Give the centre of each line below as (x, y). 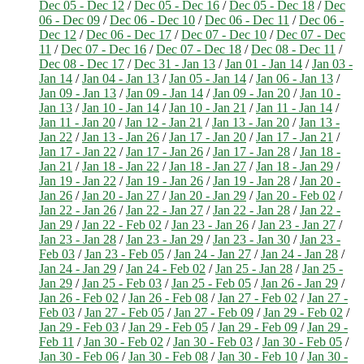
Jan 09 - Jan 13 (78, 93)
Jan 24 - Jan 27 (212, 253)
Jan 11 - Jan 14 (294, 107)
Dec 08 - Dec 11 (293, 49)
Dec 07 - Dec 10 (224, 34)
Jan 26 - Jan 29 (299, 283)
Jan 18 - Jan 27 (208, 166)
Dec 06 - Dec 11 (247, 19)
